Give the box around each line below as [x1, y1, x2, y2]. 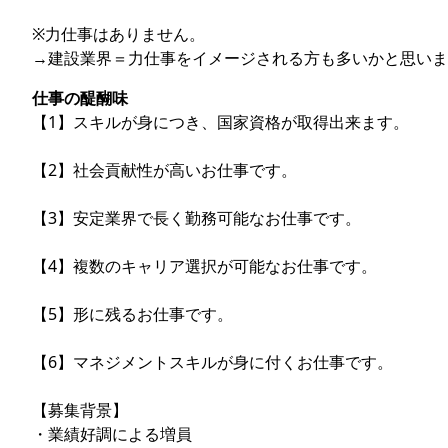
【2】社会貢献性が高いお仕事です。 [32, 158, 297, 181]
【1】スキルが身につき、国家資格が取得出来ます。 [32, 110, 409, 133]
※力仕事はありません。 [32, 22, 205, 45]
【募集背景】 [32, 398, 128, 421]
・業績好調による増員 [32, 422, 192, 445]
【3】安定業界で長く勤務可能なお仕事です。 [32, 206, 361, 229]
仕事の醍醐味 [32, 86, 128, 109]
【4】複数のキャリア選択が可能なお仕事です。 [32, 254, 377, 277]
